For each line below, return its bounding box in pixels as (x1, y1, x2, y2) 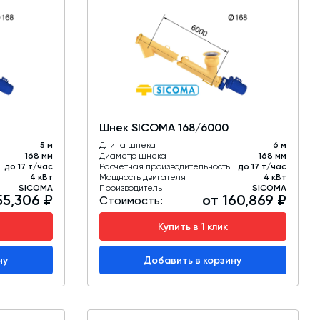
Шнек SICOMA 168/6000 (99, 121, 229, 135)
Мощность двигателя (99, 172, 186, 183)
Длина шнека (99, 140, 156, 151)
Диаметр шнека (99, 151, 166, 161)
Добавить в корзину (144, 254, 242, 266)
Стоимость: (99, 194, 163, 208)
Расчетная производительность (99, 161, 230, 172)
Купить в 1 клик (157, 220, 228, 233)
